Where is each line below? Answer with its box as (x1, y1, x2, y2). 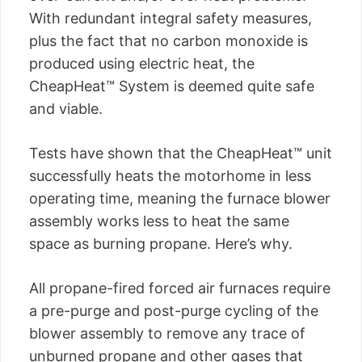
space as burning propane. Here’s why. (29, 235, 293, 252)
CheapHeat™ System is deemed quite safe (29, 78, 314, 95)
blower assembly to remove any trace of (29, 325, 305, 342)
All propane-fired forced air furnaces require (29, 280, 330, 297)
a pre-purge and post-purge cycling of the (29, 302, 318, 319)
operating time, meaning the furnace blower (29, 190, 330, 207)
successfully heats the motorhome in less (29, 167, 311, 184)
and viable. (29, 100, 103, 117)
